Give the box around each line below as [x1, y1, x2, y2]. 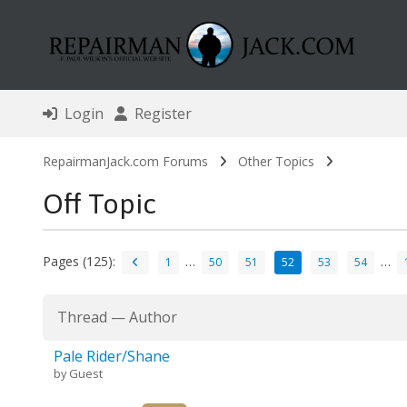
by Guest [53, 365, 103, 382]
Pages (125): [42, 252, 115, 270]
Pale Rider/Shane [53, 346, 170, 367]
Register [126, 104, 192, 124]
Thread [56, 307, 107, 328]
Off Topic [42, 187, 156, 221]
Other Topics [237, 153, 314, 171]
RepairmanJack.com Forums [42, 153, 208, 171]
